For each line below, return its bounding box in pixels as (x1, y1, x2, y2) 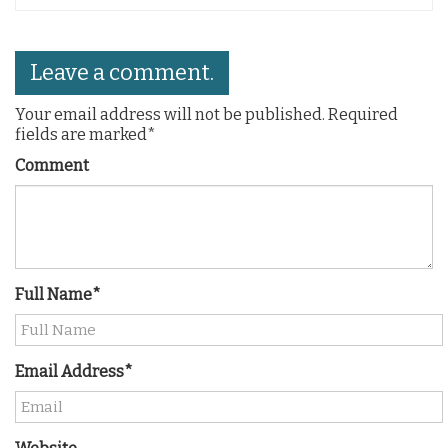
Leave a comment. (30, 58, 214, 86)
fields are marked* (15, 124, 156, 144)
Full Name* (15, 285, 101, 305)
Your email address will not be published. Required (15, 104, 398, 124)
